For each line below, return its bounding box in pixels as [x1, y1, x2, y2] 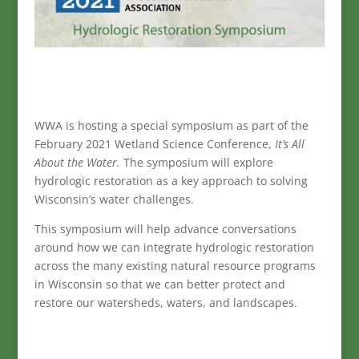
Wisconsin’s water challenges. [34, 192, 194, 208]
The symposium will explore [123, 155, 273, 171]
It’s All [274, 136, 305, 152]
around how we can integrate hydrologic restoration [34, 240, 314, 256]
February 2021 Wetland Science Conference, [34, 136, 275, 152]
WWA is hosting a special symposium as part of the [34, 118, 309, 134]
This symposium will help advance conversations [34, 221, 296, 237]
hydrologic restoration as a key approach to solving [34, 173, 308, 189]
